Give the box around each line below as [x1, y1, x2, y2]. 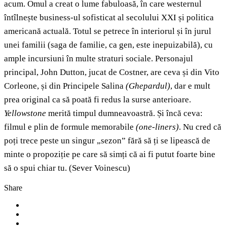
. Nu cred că [179, 122, 221, 132]
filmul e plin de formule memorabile [4, 122, 136, 132]
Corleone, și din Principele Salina [4, 81, 126, 91]
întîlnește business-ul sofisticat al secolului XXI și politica [4, 13, 214, 23]
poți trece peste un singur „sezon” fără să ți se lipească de [4, 136, 210, 146]
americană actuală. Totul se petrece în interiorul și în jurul [4, 26, 211, 36]
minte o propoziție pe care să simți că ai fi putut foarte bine [4, 149, 215, 160]
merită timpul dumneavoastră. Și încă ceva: [46, 108, 203, 119]
